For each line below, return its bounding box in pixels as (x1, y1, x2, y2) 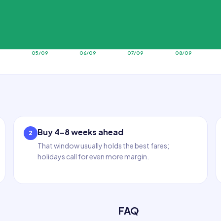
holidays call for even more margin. (37, 152, 149, 161)
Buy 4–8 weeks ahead (37, 127, 123, 137)
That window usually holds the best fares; (37, 141, 169, 150)
